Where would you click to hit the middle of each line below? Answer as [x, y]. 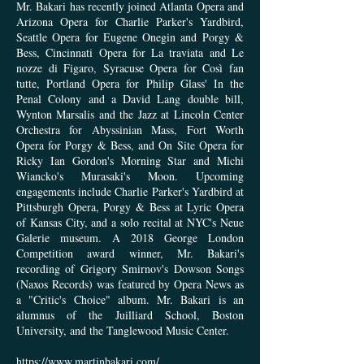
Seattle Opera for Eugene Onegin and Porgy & [130, 37]
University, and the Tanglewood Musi [102, 331]
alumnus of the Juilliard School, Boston [130, 315]
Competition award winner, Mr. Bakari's [130, 253]
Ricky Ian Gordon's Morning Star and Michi [130, 161]
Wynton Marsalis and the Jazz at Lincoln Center [130, 115]
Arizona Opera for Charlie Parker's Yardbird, [130, 22]
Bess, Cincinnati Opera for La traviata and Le [130, 53]
